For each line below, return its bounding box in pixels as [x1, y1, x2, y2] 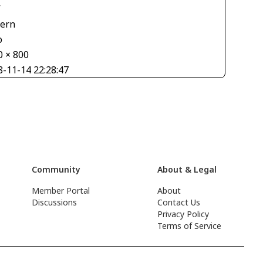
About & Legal [157, 164, 217, 175]
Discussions [32, 197, 77, 208]
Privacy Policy [157, 208, 210, 220]
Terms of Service [157, 220, 222, 231]
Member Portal [32, 185, 90, 196]
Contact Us [157, 197, 201, 208]
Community [32, 164, 81, 175]
